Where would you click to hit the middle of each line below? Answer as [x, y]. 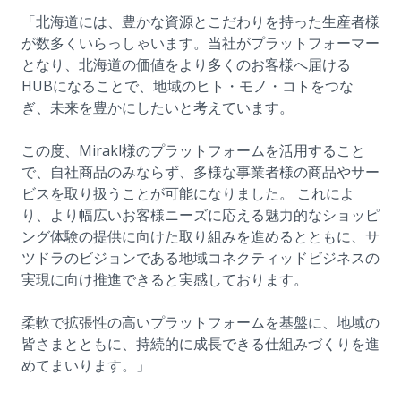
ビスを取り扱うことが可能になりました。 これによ [188, 194]
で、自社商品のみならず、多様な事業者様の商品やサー [200, 172]
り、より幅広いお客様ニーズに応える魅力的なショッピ [200, 215]
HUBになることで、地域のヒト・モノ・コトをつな [188, 86]
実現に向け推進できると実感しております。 [165, 280]
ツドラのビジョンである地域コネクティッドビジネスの [200, 258]
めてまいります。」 [86, 366]
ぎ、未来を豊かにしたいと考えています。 [158, 108]
